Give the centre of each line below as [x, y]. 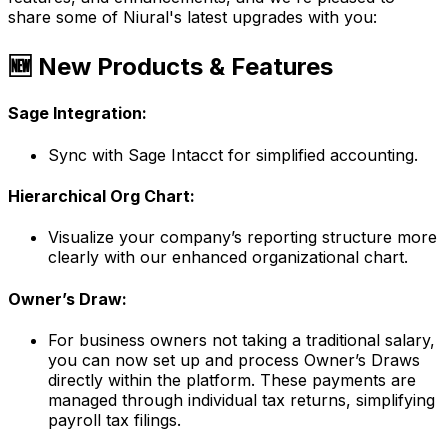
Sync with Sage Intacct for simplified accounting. [233, 154]
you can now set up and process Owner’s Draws [234, 359]
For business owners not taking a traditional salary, [241, 339]
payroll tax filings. [114, 419]
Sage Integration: [77, 113]
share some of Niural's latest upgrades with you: [192, 17]
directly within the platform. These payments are [232, 379]
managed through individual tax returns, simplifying [241, 399]
